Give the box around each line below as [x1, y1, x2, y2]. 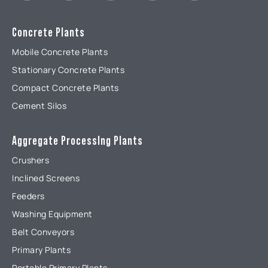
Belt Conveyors [12, 226, 74, 237]
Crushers [12, 154, 49, 166]
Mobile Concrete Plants [12, 46, 108, 57]
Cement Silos [12, 100, 66, 111]
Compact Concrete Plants [12, 82, 119, 93]
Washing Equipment [12, 208, 93, 220]
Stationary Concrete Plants [12, 64, 124, 75]
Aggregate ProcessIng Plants [12, 134, 143, 147]
